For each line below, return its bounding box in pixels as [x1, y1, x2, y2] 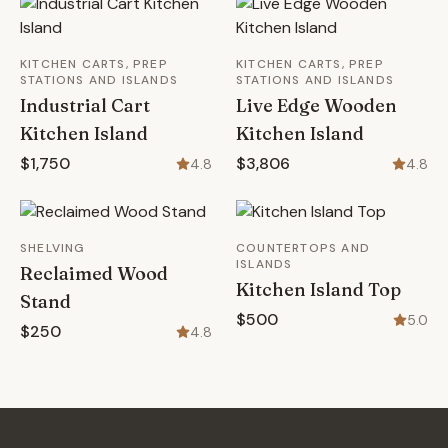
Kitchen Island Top [236, 278, 401, 301]
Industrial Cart [20, 94, 150, 117]
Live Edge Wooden [236, 94, 397, 117]
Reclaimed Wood [20, 262, 168, 285]
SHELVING [20, 240, 86, 256]
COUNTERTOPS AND [236, 240, 370, 256]
